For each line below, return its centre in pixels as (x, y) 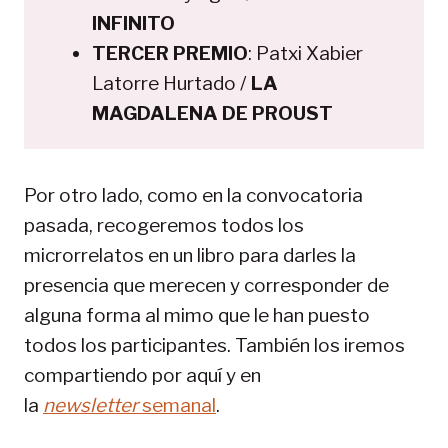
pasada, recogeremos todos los (164, 225)
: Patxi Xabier (305, 53)
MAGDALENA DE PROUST (212, 113)
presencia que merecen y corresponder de (206, 285)
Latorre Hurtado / (171, 83)
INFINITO (133, 23)
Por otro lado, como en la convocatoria (193, 195)
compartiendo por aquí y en (142, 375)
